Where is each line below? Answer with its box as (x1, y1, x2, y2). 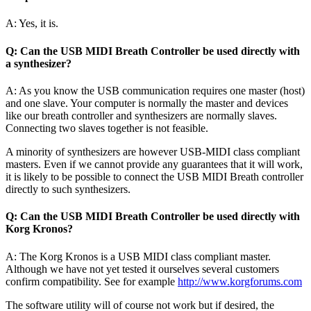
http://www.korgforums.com (178, 275, 302, 287)
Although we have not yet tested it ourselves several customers (6, 262, 279, 275)
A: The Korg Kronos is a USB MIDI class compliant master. (6, 250, 271, 262)
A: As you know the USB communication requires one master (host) (6, 84, 305, 96)
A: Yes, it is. (6, 17, 58, 30)
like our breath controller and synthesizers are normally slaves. (6, 109, 277, 121)
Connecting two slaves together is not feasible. (6, 121, 208, 134)
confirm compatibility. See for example (6, 275, 178, 287)
